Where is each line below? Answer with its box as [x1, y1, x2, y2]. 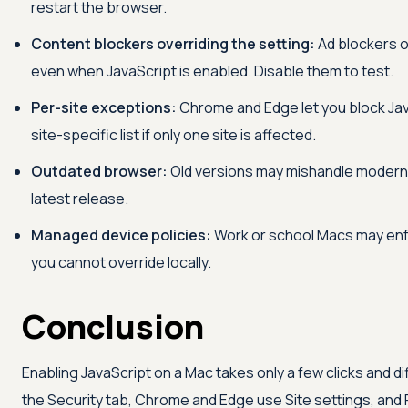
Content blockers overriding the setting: [31, 33, 315, 54]
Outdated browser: [31, 160, 168, 181]
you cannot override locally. [31, 251, 211, 272]
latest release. [31, 188, 128, 209]
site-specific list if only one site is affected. [31, 124, 316, 145]
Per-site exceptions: [31, 97, 177, 117]
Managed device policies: [31, 224, 211, 245]
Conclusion [22, 303, 204, 349]
